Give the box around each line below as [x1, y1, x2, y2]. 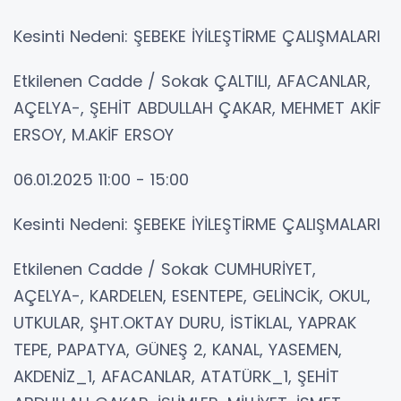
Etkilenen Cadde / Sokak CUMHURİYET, [13, 257, 316, 280]
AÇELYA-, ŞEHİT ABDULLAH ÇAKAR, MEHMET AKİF [13, 96, 381, 119]
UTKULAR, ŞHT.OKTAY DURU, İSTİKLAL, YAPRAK [13, 311, 356, 334]
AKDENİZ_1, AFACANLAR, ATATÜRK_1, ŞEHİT [13, 364, 339, 388]
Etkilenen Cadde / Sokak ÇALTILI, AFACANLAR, [13, 69, 371, 92]
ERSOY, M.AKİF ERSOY [13, 123, 174, 146]
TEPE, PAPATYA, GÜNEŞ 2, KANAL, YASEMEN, [13, 337, 342, 361]
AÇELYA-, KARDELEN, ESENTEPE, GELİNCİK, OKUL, [13, 284, 371, 307]
